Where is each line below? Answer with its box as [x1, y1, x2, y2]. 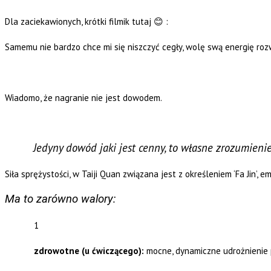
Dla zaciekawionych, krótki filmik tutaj [5, 16, 154, 28]
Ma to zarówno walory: [5, 192, 116, 206]
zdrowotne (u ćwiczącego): [33, 245, 144, 257]
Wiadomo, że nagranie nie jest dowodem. [5, 92, 162, 104]
